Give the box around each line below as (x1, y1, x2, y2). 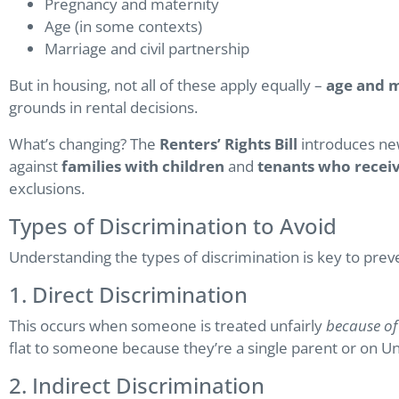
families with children (61, 156, 224, 177)
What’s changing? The (9, 134, 159, 155)
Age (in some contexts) (45, 16, 202, 37)
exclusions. (9, 178, 85, 199)
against (9, 156, 61, 177)
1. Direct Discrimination (9, 280, 248, 310)
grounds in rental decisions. (9, 97, 198, 118)
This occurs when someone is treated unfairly (9, 315, 326, 337)
